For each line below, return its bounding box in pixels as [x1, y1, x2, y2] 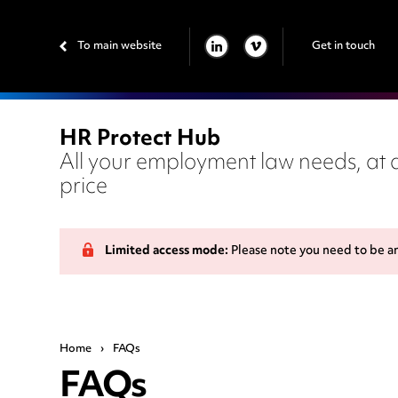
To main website [77, 34, 163, 58]
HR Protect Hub [60, 117, 221, 163]
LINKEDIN [185, 41, 255, 72]
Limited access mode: [105, 239, 229, 265]
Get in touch [311, 34, 375, 58]
